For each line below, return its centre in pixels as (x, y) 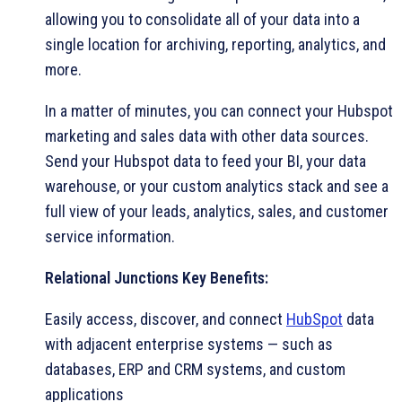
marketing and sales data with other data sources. (207, 135)
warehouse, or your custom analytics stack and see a (217, 186)
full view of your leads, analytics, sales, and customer (217, 211)
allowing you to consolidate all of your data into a (202, 19)
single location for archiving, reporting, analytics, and (215, 44)
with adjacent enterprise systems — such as (189, 344)
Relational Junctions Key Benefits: (157, 277)
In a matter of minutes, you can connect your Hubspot (219, 110)
